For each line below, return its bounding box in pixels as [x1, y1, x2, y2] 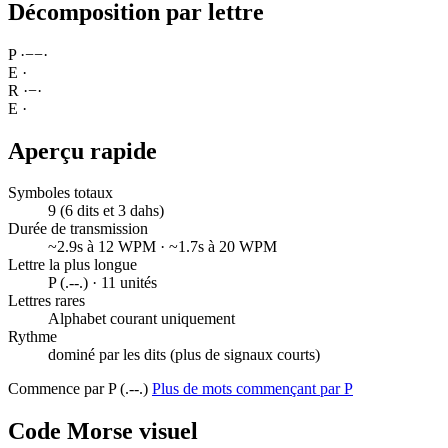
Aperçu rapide [8, 137, 157, 164]
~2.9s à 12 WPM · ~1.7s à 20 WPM [48, 238, 277, 256]
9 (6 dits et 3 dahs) [48, 202, 164, 220]
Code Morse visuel [8, 418, 198, 445]
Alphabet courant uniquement [48, 310, 235, 328]
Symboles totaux [8, 184, 113, 202]
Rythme [8, 328, 57, 346]
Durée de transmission [8, 220, 148, 238]
